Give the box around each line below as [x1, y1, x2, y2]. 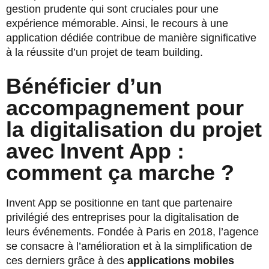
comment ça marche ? [6, 160, 234, 186]
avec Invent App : [6, 139, 184, 164]
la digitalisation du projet [6, 117, 262, 142]
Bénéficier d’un [6, 74, 162, 99]
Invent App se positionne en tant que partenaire [6, 197, 232, 210]
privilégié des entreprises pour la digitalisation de [6, 211, 239, 224]
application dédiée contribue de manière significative [6, 32, 256, 44]
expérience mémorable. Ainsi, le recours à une [6, 17, 228, 30]
